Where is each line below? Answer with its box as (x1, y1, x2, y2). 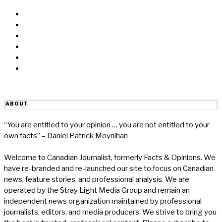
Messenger (24, 20, 63, 29)
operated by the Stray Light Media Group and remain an (4, 185, 190, 195)
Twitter (24, 31, 48, 40)
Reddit (24, 53, 47, 62)
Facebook (24, 9, 57, 18)
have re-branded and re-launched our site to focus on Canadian (4, 164, 214, 173)
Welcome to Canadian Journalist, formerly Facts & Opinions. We (4, 153, 216, 162)
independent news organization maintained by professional (4, 196, 202, 206)
